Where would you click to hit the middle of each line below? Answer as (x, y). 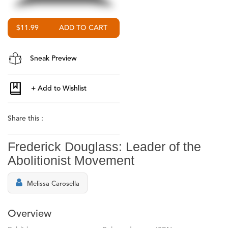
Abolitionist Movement (71, 160)
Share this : (25, 118)
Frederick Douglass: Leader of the (104, 146)
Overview (30, 214)
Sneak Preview (52, 58)
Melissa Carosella (53, 184)
